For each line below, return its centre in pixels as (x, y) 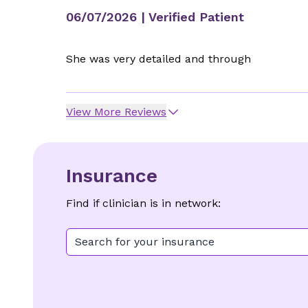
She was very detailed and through (158, 59)
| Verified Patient (190, 17)
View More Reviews (116, 112)
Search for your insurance (145, 242)
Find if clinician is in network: (143, 203)
